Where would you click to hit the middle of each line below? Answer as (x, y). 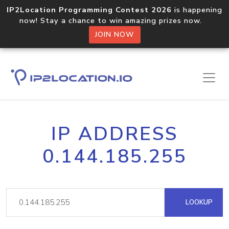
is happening (197, 10)
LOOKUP (198, 202)
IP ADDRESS (114, 134)
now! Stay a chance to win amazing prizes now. (114, 20)
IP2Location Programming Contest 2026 (89, 10)
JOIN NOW (114, 35)
